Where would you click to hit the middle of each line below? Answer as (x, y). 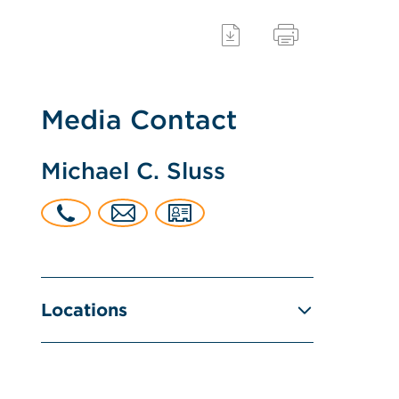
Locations (85, 310)
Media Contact (139, 119)
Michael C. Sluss (134, 171)
